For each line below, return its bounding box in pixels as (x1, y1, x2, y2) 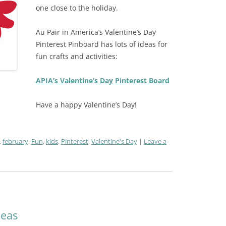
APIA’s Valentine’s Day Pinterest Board (35, 76, 169, 86)
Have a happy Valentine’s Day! (35, 100, 137, 110)
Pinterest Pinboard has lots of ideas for (35, 39, 167, 49)
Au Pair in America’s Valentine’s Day (35, 27, 156, 37)
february (2, 137, 28, 146)
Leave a (143, 137, 166, 146)
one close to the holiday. (35, 3, 120, 13)
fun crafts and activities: (35, 51, 118, 62)
